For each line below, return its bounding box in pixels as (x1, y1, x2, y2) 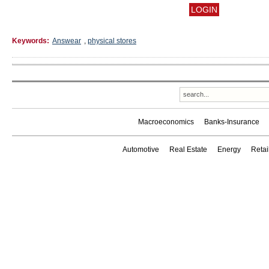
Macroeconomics (138, 118, 194, 126)
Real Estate (169, 145, 207, 154)
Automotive (122, 145, 159, 154)
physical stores (88, 37, 136, 45)
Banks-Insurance (204, 118, 259, 126)
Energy (217, 145, 241, 154)
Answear (52, 37, 81, 45)
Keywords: (12, 37, 49, 45)
